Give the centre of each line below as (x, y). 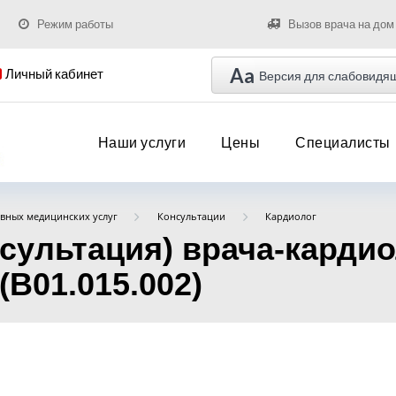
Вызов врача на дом (341, 24)
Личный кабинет (54, 74)
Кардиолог (291, 216)
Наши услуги (141, 142)
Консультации (191, 216)
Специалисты (343, 142)
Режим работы (75, 24)
